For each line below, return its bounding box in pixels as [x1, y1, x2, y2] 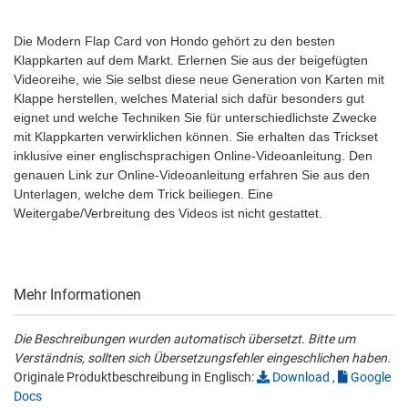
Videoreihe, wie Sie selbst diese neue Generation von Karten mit [14, 72, 384, 87]
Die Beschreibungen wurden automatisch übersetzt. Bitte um [14, 331, 355, 347]
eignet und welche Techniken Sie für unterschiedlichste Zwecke [14, 110, 377, 126]
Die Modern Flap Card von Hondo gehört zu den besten [14, 34, 335, 49]
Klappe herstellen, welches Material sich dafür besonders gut [14, 91, 364, 107]
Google [348, 370, 391, 385]
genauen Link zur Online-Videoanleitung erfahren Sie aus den [14, 168, 370, 183]
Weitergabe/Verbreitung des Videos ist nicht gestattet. [14, 206, 322, 221]
